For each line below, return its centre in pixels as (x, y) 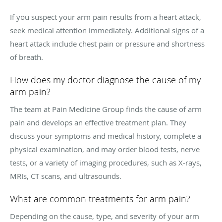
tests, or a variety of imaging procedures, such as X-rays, (106, 162)
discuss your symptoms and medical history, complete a (106, 136)
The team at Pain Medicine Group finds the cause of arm (106, 109)
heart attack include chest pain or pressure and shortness (107, 43)
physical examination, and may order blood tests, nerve (105, 149)
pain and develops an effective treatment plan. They (98, 122)
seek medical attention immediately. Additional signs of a (107, 30)
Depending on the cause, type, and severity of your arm (105, 216)
